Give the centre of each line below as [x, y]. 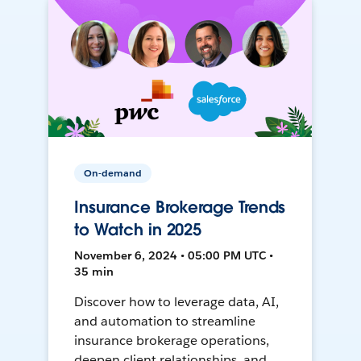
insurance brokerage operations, [172, 341]
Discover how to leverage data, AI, [176, 302]
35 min [94, 272]
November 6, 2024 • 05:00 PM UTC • [174, 256]
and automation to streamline [165, 322]
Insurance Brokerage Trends [180, 207]
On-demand [113, 173]
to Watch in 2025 [138, 230]
